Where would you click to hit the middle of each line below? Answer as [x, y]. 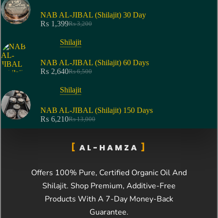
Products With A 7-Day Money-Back [109, 199]
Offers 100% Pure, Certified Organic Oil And [109, 173]
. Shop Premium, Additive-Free [121, 186]
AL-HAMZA [109, 148]
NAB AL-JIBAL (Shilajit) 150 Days [97, 110]
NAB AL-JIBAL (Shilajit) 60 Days [95, 63]
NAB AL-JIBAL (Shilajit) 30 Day [93, 15]
